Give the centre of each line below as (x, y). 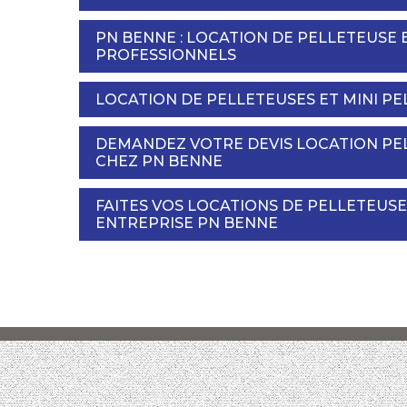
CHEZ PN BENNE (159, 161)
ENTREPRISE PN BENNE (187, 223)
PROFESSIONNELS (166, 55)
